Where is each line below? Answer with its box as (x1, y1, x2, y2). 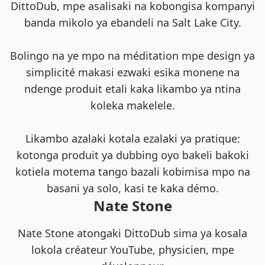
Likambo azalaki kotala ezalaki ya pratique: (25, 131, 240, 146)
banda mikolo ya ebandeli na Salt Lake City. (24, 15, 241, 30)
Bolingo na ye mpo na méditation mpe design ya (10, 48, 255, 63)
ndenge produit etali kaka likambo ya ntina (24, 81, 241, 96)
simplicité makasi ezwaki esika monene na (25, 64, 240, 79)
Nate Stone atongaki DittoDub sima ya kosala (18, 225, 247, 240)
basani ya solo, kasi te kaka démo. (46, 180, 219, 195)
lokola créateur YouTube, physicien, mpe (31, 242, 234, 257)
